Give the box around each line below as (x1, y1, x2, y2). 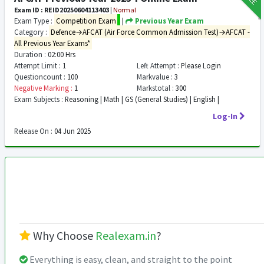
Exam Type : (14, 16, 52, 25)
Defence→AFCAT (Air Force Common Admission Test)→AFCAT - (50, 27, 250, 37)
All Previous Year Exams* (14, 38, 90, 48)
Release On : (14, 126, 52, 136)
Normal (113, 5, 136, 14)
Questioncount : (14, 72, 65, 81)
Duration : (14, 49, 46, 59)
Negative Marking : (14, 83, 72, 93)
